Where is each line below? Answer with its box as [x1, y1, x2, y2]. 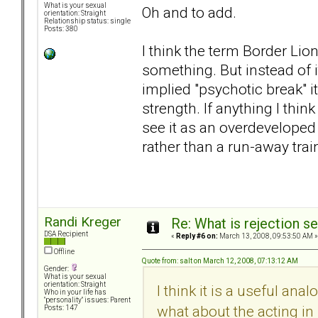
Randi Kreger [44, 214, 121, 231]
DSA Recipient [44, 230, 88, 238]
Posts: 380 [44, 25, 78, 33]
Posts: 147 [44, 304, 78, 312]
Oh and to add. [142, 3, 236, 21]
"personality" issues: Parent [44, 296, 131, 305]
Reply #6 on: [176, 232, 218, 241]
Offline [53, 248, 75, 256]
